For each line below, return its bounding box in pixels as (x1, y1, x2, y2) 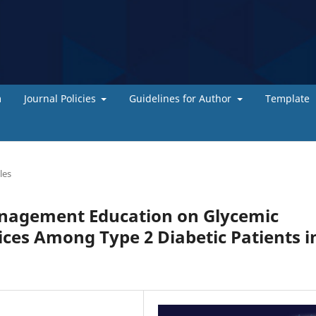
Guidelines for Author (129, 91, 234, 105)
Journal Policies (23, 91, 99, 105)
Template (265, 91, 310, 105)
